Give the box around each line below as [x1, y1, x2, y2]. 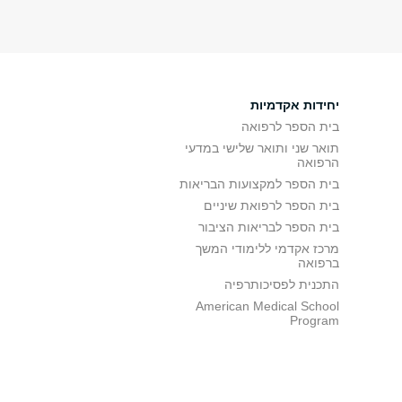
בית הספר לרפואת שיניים [204, 198, 339, 213]
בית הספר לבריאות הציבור [198, 220, 339, 234]
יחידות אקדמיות [250, 98, 339, 112]
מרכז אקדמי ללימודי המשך [196, 241, 339, 256]
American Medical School [196, 299, 339, 313]
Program [290, 313, 339, 328]
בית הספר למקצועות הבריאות [179, 177, 339, 191]
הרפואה [297, 155, 339, 170]
